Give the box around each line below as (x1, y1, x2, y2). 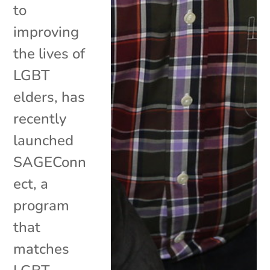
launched (13, 130, 74, 150)
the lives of (13, 43, 86, 63)
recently (13, 108, 67, 128)
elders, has (13, 87, 86, 107)
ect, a (13, 174, 49, 193)
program (13, 195, 70, 215)
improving (13, 22, 80, 42)
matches (13, 239, 70, 259)
